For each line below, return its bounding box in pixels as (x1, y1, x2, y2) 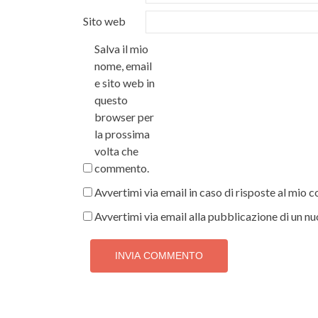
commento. (94, 161, 149, 175)
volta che (94, 144, 138, 158)
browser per (94, 110, 154, 124)
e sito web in (94, 76, 155, 89)
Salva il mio (94, 42, 148, 55)
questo (94, 93, 128, 106)
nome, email (94, 59, 152, 72)
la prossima (94, 127, 150, 141)
